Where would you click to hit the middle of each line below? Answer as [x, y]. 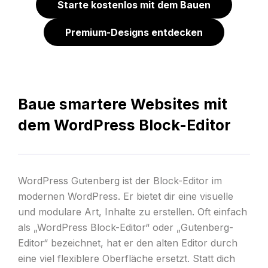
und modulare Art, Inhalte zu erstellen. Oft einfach [132, 212]
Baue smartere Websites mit [122, 104]
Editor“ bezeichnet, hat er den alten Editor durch [127, 243]
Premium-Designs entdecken [134, 32]
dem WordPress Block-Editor [124, 125]
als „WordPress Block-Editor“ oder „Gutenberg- [125, 227]
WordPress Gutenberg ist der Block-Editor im [120, 181]
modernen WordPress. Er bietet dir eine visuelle [125, 196]
